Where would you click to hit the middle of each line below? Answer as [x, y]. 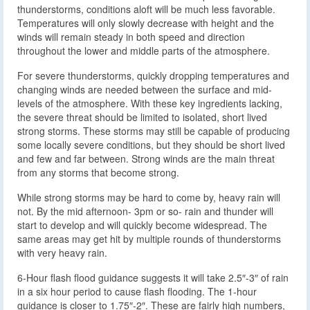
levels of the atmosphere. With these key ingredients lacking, [150, 103]
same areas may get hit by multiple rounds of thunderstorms [149, 239]
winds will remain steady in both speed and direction [131, 37]
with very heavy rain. [62, 253]
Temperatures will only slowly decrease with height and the [146, 23]
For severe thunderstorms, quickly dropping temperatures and [153, 76]
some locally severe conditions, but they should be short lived [151, 145]
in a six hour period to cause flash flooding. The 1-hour [137, 292]
